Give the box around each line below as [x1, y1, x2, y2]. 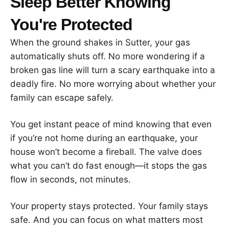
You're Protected [10, 15, 132, 34]
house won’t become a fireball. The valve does [10, 146, 202, 157]
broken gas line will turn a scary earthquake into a [10, 64, 215, 75]
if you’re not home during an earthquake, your [10, 132, 198, 143]
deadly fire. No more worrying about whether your [10, 78, 216, 89]
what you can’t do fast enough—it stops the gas [10, 160, 207, 171]
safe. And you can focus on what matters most [10, 214, 203, 225]
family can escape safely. [10, 92, 113, 103]
